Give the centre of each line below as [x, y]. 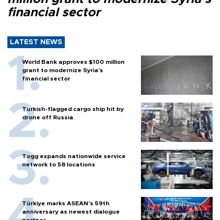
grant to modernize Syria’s [63, 70]
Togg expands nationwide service [74, 156]
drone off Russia [48, 117]
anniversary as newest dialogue [71, 211]
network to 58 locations [59, 164]
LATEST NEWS [36, 42]
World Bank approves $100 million [73, 62]
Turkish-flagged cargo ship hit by [73, 109]
